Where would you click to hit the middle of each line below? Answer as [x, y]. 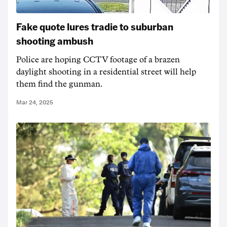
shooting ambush [55, 41]
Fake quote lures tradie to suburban [95, 26]
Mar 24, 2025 [35, 102]
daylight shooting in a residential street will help [106, 72]
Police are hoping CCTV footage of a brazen [98, 60]
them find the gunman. [59, 84]
